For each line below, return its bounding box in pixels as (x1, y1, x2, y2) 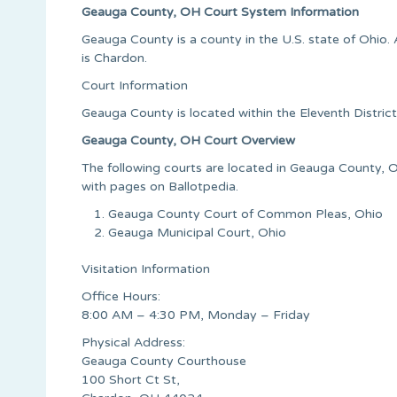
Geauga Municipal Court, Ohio (108, 224, 286, 240)
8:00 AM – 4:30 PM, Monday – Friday (82, 307, 310, 323)
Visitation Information (82, 261, 210, 276)
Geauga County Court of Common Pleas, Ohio (108, 206, 383, 222)
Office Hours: (82, 288, 160, 304)
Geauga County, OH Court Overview (82, 132, 295, 148)
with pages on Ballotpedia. (82, 178, 238, 194)
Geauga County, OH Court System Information (82, 4, 359, 19)
